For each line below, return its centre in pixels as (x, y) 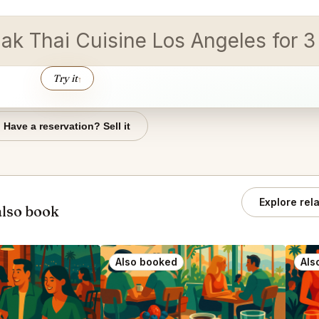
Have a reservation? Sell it (67, 126)
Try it (65, 78)
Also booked (146, 262)
